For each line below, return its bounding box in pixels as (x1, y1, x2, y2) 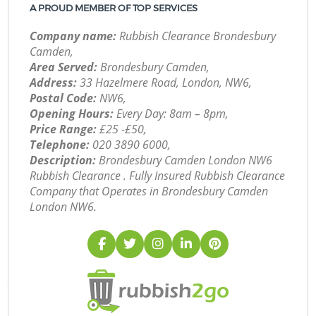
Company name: (30, 28, 117, 44)
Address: (30, 75, 78, 91)
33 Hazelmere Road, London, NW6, (77, 75, 253, 91)
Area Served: (30, 59, 98, 75)
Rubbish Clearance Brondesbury (116, 28, 276, 44)
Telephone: (30, 137, 90, 153)
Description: (30, 152, 97, 169)
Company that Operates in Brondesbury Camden (30, 183, 269, 200)
